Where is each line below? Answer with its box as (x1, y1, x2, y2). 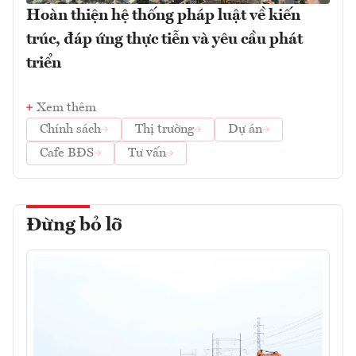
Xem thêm (37, 102, 96, 115)
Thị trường (135, 123, 194, 137)
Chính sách (40, 123, 101, 137)
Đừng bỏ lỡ (26, 216, 122, 236)
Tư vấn (128, 147, 166, 161)
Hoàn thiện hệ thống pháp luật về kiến (26, 8, 300, 25)
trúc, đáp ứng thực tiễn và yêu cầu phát (26, 32, 303, 48)
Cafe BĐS (40, 147, 94, 161)
